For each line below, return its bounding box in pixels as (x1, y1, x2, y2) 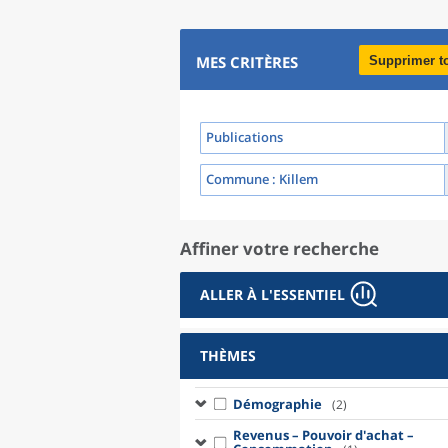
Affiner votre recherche (180, 237, 379, 260)
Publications (206, 128, 283, 146)
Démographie (232, 394, 322, 413)
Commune (206, 170, 269, 188)
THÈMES (200, 346, 256, 365)
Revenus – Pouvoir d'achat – (232, 426, 414, 444)
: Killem (269, 170, 318, 188)
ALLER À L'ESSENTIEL (200, 285, 345, 304)
